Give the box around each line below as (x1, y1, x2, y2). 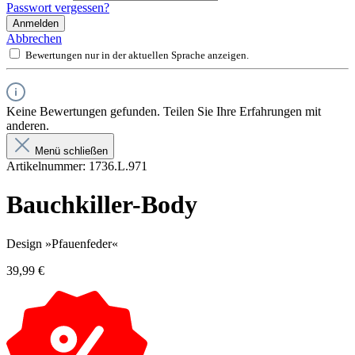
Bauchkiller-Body (6, 190, 197, 219)
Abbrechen (6, 31, 62, 45)
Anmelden (13, 17, 59, 29)
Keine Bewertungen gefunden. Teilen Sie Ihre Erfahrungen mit (6, 104, 321, 118)
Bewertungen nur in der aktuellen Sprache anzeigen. (25, 48, 249, 61)
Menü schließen (35, 144, 108, 157)
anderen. (6, 118, 49, 132)
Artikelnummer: (6, 158, 89, 173)
